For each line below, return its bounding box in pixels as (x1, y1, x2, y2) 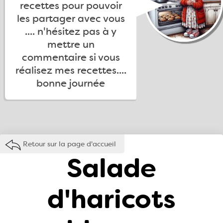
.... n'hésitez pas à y (25, 25, 116, 38)
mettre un (47, 38, 95, 51)
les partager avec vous (16, 12, 125, 25)
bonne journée (36, 77, 105, 90)
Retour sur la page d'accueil (23, 139, 116, 148)
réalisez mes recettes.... (15, 64, 126, 77)
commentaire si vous (21, 51, 120, 64)
